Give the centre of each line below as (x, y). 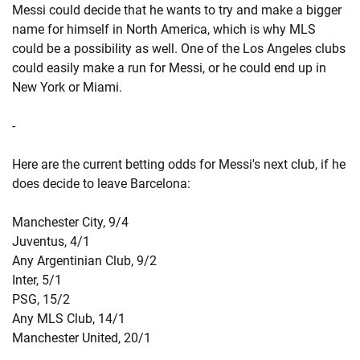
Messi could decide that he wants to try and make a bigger (177, 10)
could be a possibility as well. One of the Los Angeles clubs (179, 49)
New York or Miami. (67, 87)
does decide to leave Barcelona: (101, 184)
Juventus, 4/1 (51, 241)
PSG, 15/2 (41, 299)
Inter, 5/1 (37, 280)
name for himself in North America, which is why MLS (164, 29)
